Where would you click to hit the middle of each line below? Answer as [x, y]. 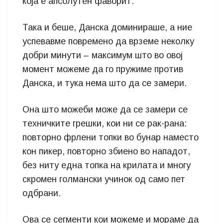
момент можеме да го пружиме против [103, 69]
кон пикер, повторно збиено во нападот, [106, 151]
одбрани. [42, 193]
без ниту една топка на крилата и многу [107, 165]
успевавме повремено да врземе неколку [108, 41]
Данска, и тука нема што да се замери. [105, 83]
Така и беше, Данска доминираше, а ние [107, 27]
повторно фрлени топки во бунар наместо [111, 137]
